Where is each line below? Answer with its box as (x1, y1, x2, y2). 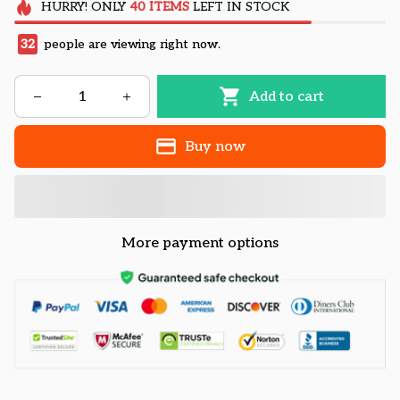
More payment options (121, 235, 279, 253)
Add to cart (248, 87, 324, 105)
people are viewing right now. (40, 37, 221, 53)
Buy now (184, 137, 246, 155)
